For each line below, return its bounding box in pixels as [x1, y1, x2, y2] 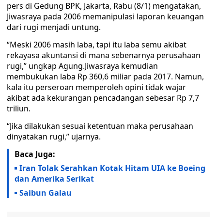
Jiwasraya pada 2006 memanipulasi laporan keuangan [7, 11, 204, 22]
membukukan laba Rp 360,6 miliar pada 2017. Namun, [7, 71, 204, 82]
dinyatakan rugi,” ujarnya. [7, 131, 101, 142]
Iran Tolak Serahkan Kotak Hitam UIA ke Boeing [19, 163, 205, 173]
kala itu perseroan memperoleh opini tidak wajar [7, 82, 186, 93]
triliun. [7, 103, 31, 114]
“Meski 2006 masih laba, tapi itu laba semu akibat [7, 39, 186, 50]
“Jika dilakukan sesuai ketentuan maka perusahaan [7, 121, 193, 131]
